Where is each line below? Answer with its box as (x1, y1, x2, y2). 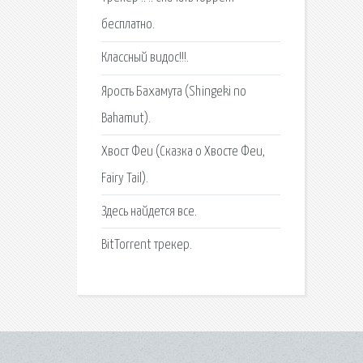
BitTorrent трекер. (100, 238, 192, 253)
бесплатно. (100, 18, 155, 32)
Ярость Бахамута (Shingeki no (100, 84, 246, 99)
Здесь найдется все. (100, 204, 197, 219)
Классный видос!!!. (100, 51, 189, 66)
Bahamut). (100, 111, 151, 126)
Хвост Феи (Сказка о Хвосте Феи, (100, 144, 265, 159)
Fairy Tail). (100, 171, 148, 186)
